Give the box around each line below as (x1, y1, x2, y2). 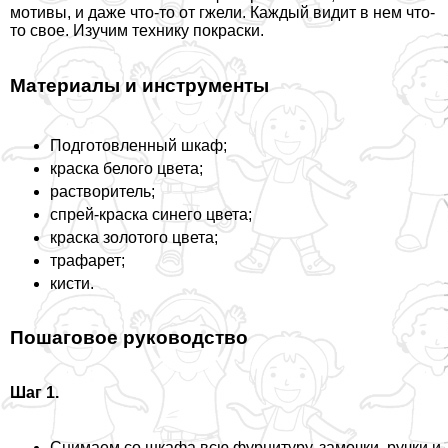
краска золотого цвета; (50, 228, 218, 246)
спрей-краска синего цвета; (50, 205, 252, 223)
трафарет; (50, 251, 125, 269)
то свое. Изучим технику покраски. (10, 22, 264, 40)
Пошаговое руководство (10, 327, 248, 349)
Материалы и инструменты (10, 75, 269, 97)
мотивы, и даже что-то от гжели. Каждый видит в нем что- (10, 4, 435, 22)
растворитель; (50, 182, 155, 200)
